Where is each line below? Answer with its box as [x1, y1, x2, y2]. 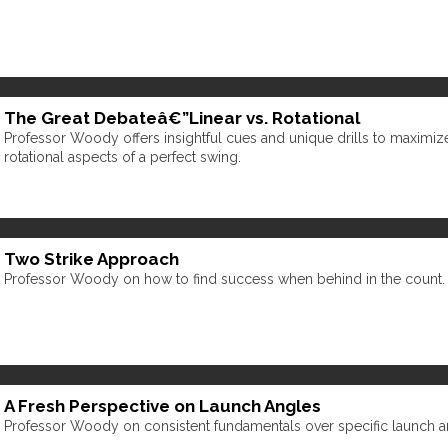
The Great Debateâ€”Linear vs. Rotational [4, 108, 360, 129]
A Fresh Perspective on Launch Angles [4, 395, 321, 416]
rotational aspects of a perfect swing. [4, 149, 241, 166]
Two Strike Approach [4, 248, 179, 269]
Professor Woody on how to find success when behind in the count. [4, 270, 445, 287]
